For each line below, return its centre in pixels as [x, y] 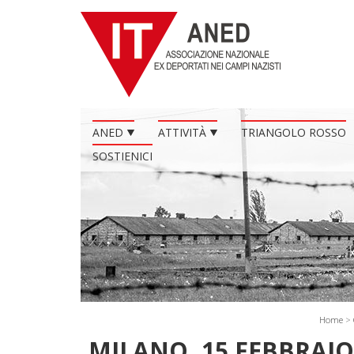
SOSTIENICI [122, 156]
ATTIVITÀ [182, 132]
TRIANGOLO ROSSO [294, 132]
